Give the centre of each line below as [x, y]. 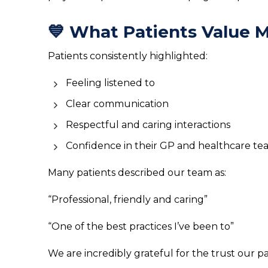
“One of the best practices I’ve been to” [141, 226]
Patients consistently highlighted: [128, 56]
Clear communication [117, 104]
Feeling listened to [110, 83]
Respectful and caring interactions [148, 125]
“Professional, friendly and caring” [128, 200]
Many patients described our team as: [137, 173]
